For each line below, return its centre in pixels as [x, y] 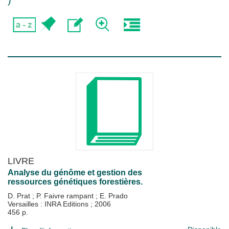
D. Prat [20, 196]
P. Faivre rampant [66, 196]
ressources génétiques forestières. [75, 182]
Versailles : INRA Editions [49, 204]
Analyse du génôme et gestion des [75, 173]
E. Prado [114, 196]
